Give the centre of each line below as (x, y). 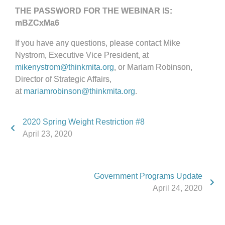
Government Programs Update (148, 176)
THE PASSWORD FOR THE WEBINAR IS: (94, 11)
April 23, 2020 (47, 134)
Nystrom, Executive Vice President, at (82, 55)
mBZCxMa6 (37, 23)
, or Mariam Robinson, (153, 67)
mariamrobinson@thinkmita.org (79, 91)
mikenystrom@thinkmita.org (65, 67)
